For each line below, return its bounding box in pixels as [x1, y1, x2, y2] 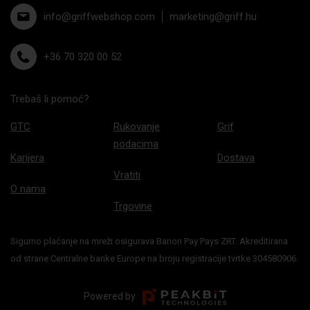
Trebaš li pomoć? [10, 93, 89, 106]
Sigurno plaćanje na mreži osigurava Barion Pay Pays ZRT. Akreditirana [10, 236, 288, 247]
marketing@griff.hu [170, 10, 257, 24]
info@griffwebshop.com [44, 10, 155, 24]
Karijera [10, 152, 44, 165]
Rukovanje [113, 120, 161, 134]
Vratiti [113, 169, 141, 182]
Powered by [83, 291, 136, 302]
